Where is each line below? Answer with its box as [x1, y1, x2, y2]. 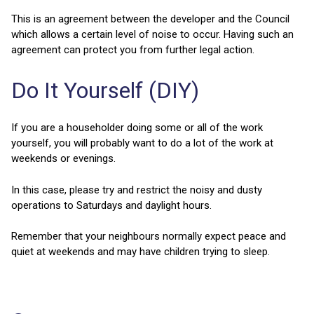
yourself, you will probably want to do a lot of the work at [11, 137, 273, 150]
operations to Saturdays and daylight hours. [11, 198, 212, 212]
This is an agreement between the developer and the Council [11, 13, 289, 26]
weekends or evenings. [11, 152, 116, 165]
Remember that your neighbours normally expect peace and [11, 230, 286, 243]
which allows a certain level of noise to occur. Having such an [11, 28, 294, 41]
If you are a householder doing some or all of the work [11, 121, 263, 135]
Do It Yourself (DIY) [11, 76, 199, 104]
